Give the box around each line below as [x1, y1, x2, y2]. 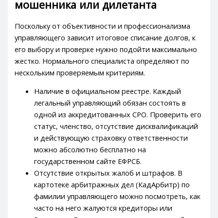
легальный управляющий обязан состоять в [34, 98, 186, 108]
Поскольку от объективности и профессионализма [15, 20, 191, 31]
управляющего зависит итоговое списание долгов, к [15, 32, 196, 42]
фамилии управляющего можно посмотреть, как [34, 191, 201, 201]
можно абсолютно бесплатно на [34, 145, 146, 155]
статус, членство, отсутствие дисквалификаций [34, 121, 199, 131]
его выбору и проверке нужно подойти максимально [15, 44, 198, 54]
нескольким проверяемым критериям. [15, 67, 145, 77]
